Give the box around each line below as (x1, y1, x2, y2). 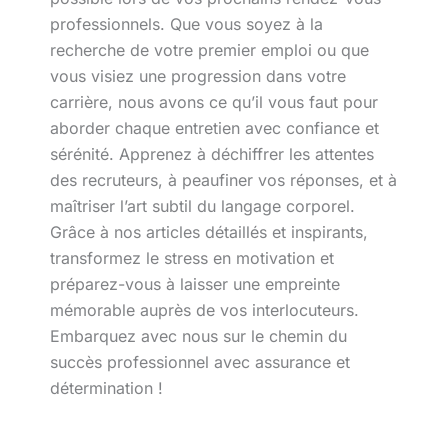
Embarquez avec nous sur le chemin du (49, 326, 347, 346)
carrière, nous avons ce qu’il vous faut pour (49, 92, 378, 112)
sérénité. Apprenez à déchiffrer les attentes (49, 144, 374, 164)
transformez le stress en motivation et (49, 248, 334, 268)
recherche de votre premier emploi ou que (49, 40, 369, 60)
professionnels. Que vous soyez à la (49, 14, 323, 34)
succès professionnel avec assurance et (49, 352, 350, 372)
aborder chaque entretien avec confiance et (49, 118, 379, 138)
